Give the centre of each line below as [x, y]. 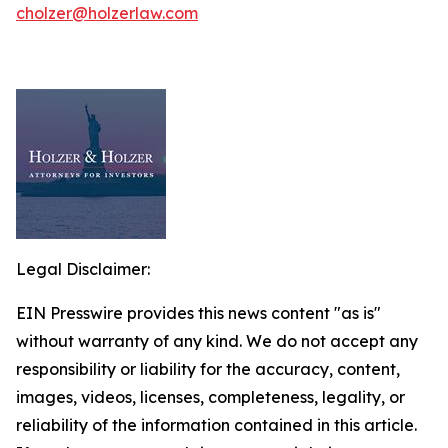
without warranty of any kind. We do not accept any [217, 341]
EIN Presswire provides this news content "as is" [198, 313]
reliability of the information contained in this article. [216, 425]
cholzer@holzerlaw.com [107, 13]
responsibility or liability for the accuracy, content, [208, 369]
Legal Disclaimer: [83, 269]
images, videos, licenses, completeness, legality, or [210, 397]
